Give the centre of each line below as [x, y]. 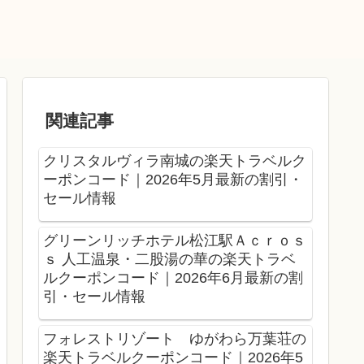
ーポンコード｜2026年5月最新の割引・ [173, 180]
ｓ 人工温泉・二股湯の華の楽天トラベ [169, 259]
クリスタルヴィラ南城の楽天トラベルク [175, 161]
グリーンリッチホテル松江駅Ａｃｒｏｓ [175, 240]
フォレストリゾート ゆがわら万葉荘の [175, 338]
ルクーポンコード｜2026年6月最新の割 [173, 277]
